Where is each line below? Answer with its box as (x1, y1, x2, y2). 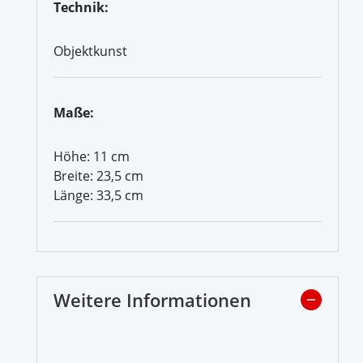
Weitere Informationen (53, 287, 251, 312)
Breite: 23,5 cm (53, 166, 143, 185)
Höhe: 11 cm (53, 147, 130, 165)
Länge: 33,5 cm (53, 186, 143, 204)
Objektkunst (53, 41, 127, 60)
